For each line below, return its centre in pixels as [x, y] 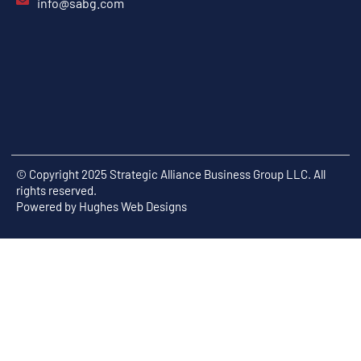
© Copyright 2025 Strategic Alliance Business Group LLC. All [171, 174]
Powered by [48, 207]
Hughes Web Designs [133, 207]
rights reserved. [56, 191]
